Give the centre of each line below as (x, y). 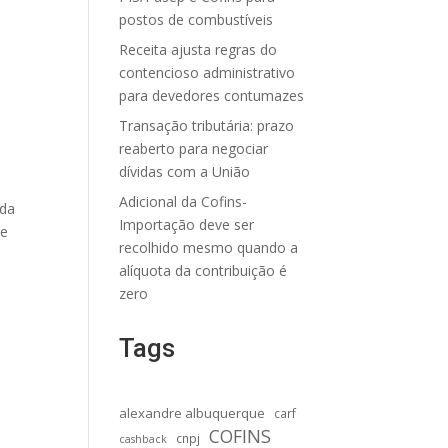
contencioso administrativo (207, 72)
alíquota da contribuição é (203, 270)
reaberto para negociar (194, 148)
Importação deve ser (187, 224)
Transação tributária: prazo (207, 125)
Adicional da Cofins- (183, 201)
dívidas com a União (185, 171)
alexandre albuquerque (192, 413)
